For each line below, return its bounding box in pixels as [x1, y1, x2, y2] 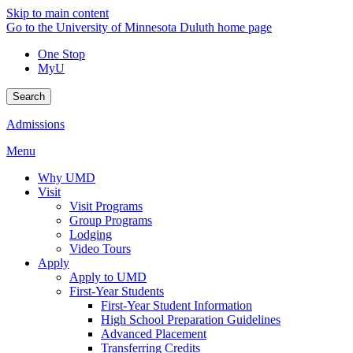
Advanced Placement [101, 327, 206, 340]
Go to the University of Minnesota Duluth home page [6, 20, 272, 34]
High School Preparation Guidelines [101, 313, 281, 326]
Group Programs [69, 214, 152, 227]
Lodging [69, 228, 112, 241]
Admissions [6, 117, 65, 131]
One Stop [38, 47, 85, 61]
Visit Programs [69, 199, 143, 213]
